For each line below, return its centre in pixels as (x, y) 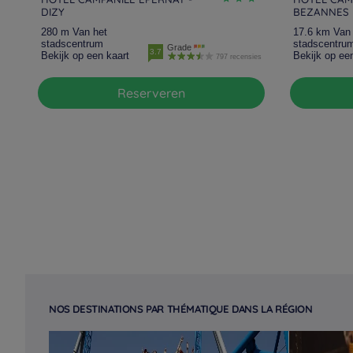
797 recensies (239, 57)
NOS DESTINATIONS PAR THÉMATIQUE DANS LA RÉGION (181, 309)
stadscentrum (72, 44)
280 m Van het (74, 32)
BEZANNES (321, 12)
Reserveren (156, 93)
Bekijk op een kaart (85, 56)
